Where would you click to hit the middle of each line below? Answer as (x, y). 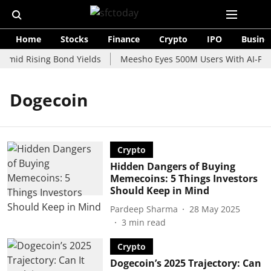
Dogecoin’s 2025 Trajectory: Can (185, 263)
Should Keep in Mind (159, 191)
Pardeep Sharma (144, 209)
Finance (124, 39)
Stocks (74, 39)
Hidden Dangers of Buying (172, 166)
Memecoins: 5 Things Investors (184, 178)
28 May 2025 (214, 209)
